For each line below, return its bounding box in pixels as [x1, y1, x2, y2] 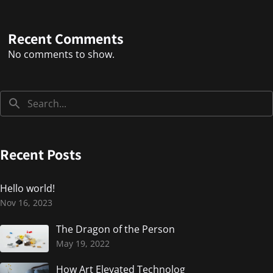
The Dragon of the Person [56, 222, 175, 236]
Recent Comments [7, 29, 124, 49]
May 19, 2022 [56, 237, 110, 249]
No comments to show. [7, 48, 115, 62]
